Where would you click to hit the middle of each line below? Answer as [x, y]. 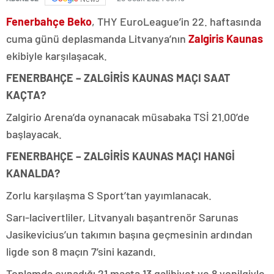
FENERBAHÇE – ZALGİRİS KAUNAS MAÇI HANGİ [120, 156]
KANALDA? [33, 173]
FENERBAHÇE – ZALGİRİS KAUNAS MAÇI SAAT [118, 78]
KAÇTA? [26, 95]
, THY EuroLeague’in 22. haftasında [176, 22]
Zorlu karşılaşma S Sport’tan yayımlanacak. [109, 195]
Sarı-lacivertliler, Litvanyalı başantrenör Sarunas [122, 217]
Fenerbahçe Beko [49, 22]
